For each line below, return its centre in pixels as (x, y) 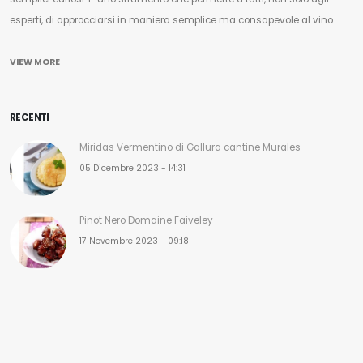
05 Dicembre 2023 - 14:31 (132, 168)
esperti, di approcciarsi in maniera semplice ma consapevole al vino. (173, 20)
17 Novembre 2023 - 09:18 (134, 241)
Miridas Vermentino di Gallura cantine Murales (190, 147)
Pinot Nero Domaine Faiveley (146, 220)
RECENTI (30, 117)
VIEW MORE (35, 62)
